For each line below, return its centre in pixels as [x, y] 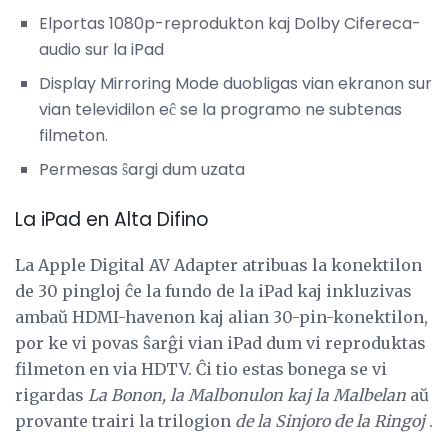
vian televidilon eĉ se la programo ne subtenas [220, 110]
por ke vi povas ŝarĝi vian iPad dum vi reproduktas [220, 342]
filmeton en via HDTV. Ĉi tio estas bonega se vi [201, 368]
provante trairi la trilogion [125, 420]
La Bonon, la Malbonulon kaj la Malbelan [247, 394]
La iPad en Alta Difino [112, 220]
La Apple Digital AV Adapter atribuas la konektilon [218, 264]
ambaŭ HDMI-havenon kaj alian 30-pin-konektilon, [221, 316]
